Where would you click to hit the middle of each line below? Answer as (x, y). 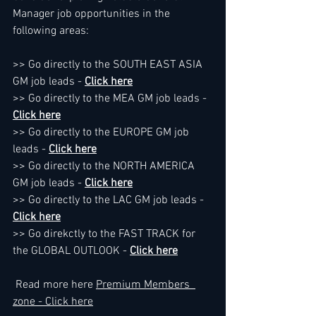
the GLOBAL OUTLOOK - (71, 251)
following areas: (51, 31)
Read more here (54, 285)
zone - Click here (53, 302)
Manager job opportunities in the (93, 14)
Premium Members (146, 285)
